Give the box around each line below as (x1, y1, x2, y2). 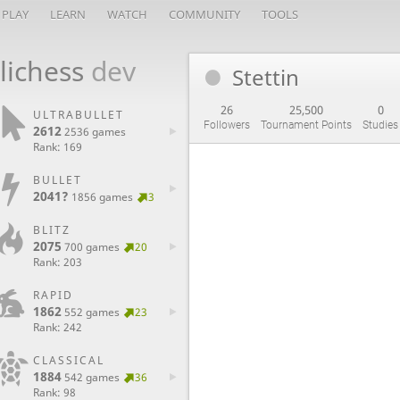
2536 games (64, 124, 126, 139)
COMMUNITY (169, 6, 240, 22)
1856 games (71, 189, 133, 204)
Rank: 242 (33, 320, 82, 335)
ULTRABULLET (33, 107, 124, 122)
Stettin (232, 62, 300, 92)
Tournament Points (261, 119, 352, 131)
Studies (362, 119, 398, 131)
